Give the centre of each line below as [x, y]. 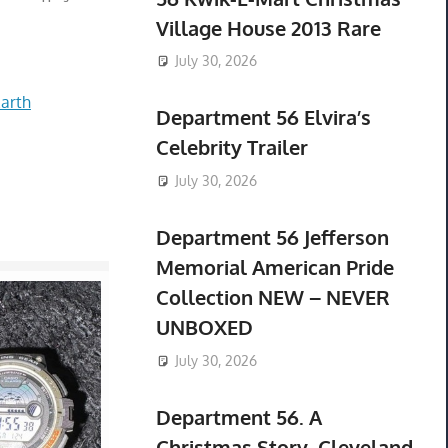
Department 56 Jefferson [272, 237]
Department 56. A [238, 416]
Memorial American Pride [274, 267]
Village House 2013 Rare [268, 27]
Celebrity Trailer [231, 147]
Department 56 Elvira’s [263, 117]
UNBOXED [204, 327]
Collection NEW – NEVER [272, 297]
